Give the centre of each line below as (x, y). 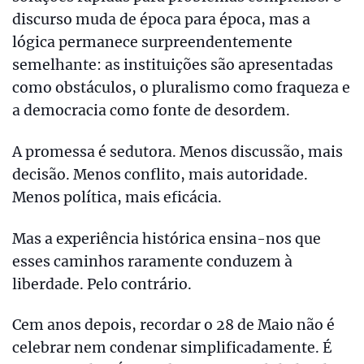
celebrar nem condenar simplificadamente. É (172, 348)
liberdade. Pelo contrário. (102, 284)
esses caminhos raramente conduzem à (152, 261)
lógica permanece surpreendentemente (152, 42)
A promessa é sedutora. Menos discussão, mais (178, 152)
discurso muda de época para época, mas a (161, 19)
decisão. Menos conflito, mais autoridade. (160, 174)
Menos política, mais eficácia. (117, 197)
